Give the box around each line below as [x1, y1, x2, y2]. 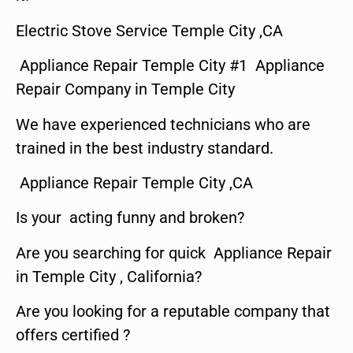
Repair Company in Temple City [16, 80, 235, 99]
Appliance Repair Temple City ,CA [16, 173, 253, 192]
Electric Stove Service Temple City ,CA [16, 20, 283, 40]
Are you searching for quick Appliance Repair [16, 243, 332, 262]
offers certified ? [16, 325, 130, 345]
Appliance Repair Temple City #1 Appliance [16, 56, 325, 76]
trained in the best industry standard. [16, 138, 273, 158]
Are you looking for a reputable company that [16, 302, 330, 321]
